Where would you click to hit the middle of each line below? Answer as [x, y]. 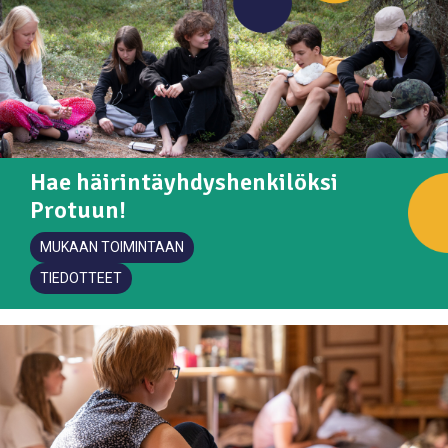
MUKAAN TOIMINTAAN [112, 246]
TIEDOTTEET [81, 277]
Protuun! [78, 209]
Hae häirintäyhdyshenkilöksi [184, 181]
